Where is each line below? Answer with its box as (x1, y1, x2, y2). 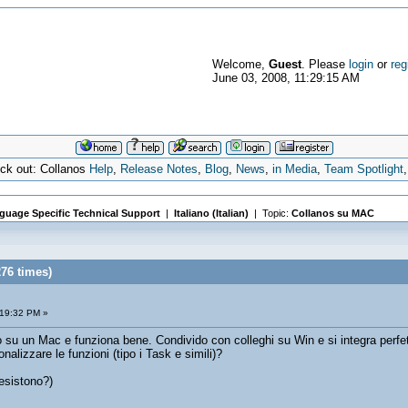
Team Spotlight (324, 162, 404, 176)
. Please (301, 57, 349, 71)
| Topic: (248, 208, 291, 219)
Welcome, (211, 57, 269, 71)
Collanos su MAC (291, 208, 374, 219)
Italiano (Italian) (173, 208, 249, 219)
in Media (272, 162, 318, 176)
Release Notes (120, 162, 199, 176)
